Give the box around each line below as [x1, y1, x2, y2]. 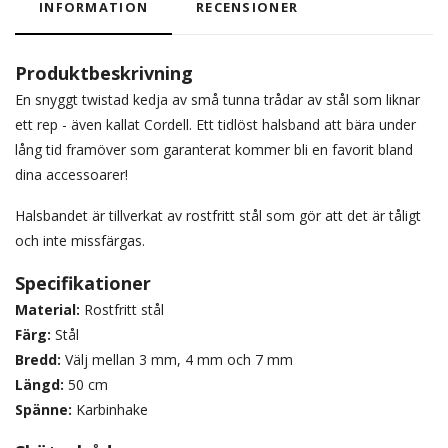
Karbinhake [72, 400, 148, 419]
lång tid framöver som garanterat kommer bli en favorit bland [15, 140, 413, 159]
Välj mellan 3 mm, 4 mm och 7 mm [61, 350, 293, 369]
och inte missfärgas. [15, 231, 145, 250]
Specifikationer [15, 271, 151, 295]
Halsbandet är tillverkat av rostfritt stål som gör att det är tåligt [15, 206, 421, 225]
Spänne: [15, 400, 72, 419]
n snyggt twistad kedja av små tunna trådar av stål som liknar [23, 90, 420, 109]
